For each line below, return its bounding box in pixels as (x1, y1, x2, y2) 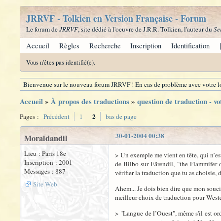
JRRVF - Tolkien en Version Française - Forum (26, 12, 206, 25)
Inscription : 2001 (24, 158, 73, 167)
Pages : (20, 112, 40, 121)
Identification (171, 41, 210, 50)
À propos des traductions (51, 96, 129, 107)
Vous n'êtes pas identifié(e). (26, 58, 95, 67)
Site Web (33, 180, 57, 188)
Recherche (89, 41, 121, 50)
